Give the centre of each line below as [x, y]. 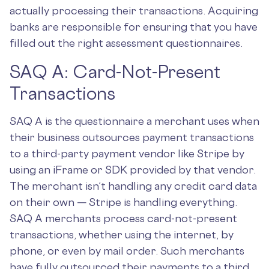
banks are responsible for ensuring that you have [134, 26]
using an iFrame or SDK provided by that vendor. [133, 169]
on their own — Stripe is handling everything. [123, 202]
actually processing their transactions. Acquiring [134, 10]
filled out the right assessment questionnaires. [126, 43]
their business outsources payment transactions [132, 137]
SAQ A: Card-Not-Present [115, 71]
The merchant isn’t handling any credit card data [133, 186]
